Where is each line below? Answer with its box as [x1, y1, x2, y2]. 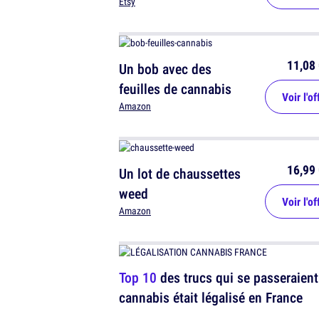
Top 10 [119, 268, 157, 288]
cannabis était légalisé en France [119, 288, 303, 308]
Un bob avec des [119, 59, 211, 79]
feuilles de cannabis [119, 79, 231, 99]
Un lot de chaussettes [119, 164, 241, 184]
